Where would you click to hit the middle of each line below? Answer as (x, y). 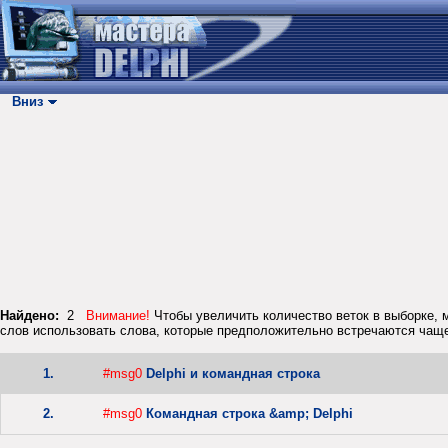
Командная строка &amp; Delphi (249, 414)
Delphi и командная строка (233, 374)
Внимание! (118, 316)
